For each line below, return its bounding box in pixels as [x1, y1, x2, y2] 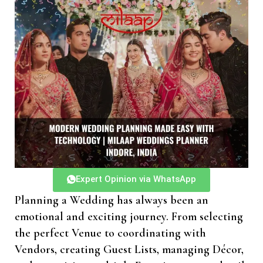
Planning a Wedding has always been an [15, 193, 208, 207]
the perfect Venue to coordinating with [15, 225, 206, 240]
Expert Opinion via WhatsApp [76, 173, 196, 184]
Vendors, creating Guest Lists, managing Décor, [15, 242, 244, 257]
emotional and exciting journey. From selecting [15, 209, 243, 224]
